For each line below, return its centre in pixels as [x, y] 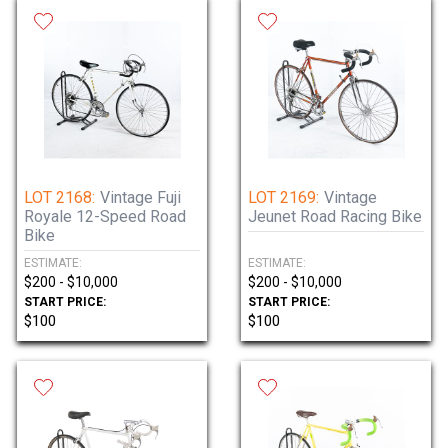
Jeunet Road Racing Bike [335, 216]
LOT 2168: [59, 197]
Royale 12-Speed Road [105, 216]
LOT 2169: [283, 197]
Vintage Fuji [140, 197]
